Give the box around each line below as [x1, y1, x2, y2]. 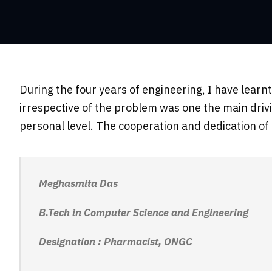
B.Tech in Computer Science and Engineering [39, 206, 248, 220]
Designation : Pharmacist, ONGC [39, 235, 192, 249]
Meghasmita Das [39, 177, 118, 191]
